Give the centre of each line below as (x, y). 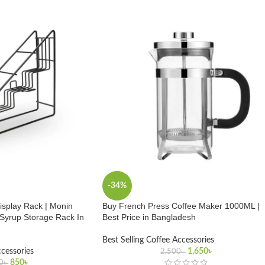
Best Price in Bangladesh (149, 217)
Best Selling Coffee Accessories (158, 240)
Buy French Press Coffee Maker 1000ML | (181, 206)
